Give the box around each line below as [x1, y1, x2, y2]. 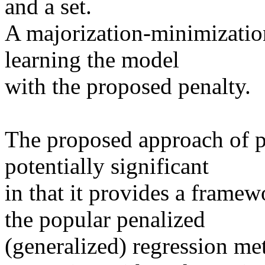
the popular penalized [5, 206, 205, 232]
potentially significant [5, 153, 209, 179]
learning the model [5, 47, 179, 73]
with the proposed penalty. [5, 73, 257, 99]
